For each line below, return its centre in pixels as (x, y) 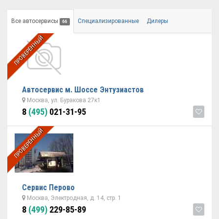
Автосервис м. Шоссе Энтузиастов (83, 90)
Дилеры (157, 21)
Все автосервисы (35, 21)
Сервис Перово (48, 187)
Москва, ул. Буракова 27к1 (63, 100)
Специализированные (108, 21)
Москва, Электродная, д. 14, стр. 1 (73, 198)
